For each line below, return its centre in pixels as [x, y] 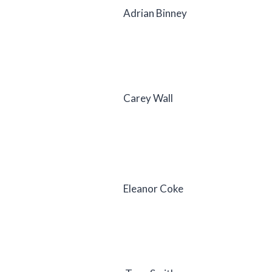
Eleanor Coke [153, 188]
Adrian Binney [155, 13]
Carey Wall [148, 98]
